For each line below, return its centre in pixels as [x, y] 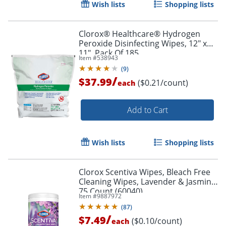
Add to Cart [147, 110]
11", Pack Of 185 [109, 53]
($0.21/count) [163, 83]
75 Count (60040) [111, 191]
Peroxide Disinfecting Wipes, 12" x [143, 44]
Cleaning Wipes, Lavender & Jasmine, [148, 182]
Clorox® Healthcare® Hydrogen [139, 34]
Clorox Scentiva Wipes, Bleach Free [145, 172]
